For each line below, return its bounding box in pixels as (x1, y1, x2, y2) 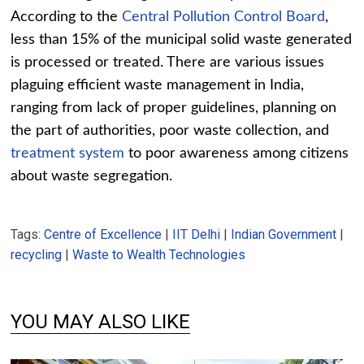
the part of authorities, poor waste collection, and (11, 123, 330, 139)
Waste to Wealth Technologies (72, 247, 246, 263)
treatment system (11, 146, 125, 162)
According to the (11, 10, 123, 25)
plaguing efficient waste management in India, (11, 78, 305, 93)
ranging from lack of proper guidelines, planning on (11, 101, 337, 116)
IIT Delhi (172, 227, 221, 243)
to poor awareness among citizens (124, 146, 349, 162)
